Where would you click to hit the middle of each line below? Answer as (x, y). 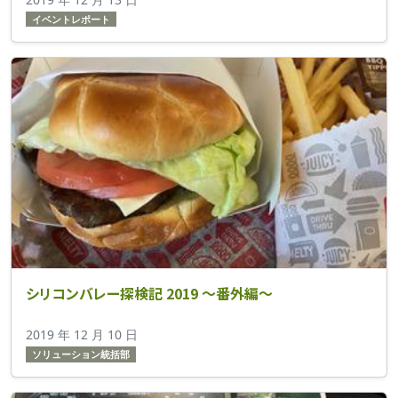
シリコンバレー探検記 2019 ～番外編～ (149, 293)
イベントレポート (71, 19)
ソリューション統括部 (80, 354)
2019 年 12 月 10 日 (82, 334)
